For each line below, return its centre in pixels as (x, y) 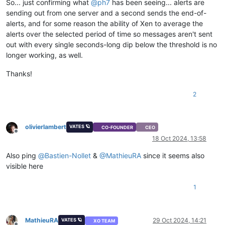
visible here (25, 166)
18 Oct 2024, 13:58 (179, 139)
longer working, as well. (44, 55)
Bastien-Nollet (68, 156)
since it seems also (173, 156)
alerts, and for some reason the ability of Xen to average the (104, 23)
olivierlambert (46, 127)
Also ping (22, 156)
